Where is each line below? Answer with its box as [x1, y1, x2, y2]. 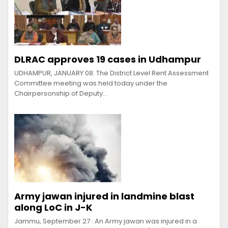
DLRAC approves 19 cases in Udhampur [14, 52, 201, 66]
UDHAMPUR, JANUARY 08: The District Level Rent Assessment [14, 68, 209, 78]
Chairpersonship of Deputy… [14, 88, 107, 98]
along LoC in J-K [14, 201, 92, 214]
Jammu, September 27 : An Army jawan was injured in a [14, 216, 197, 226]
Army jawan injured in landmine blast [14, 189, 194, 203]
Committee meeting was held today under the [14, 78, 167, 88]
